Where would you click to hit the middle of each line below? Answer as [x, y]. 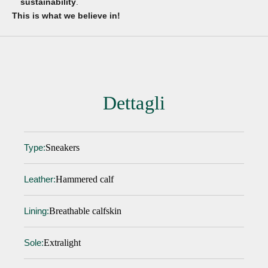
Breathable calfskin [85, 211]
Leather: [40, 180]
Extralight [62, 243]
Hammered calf [85, 179]
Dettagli [134, 103]
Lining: [36, 211]
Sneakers [63, 148]
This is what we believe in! [66, 15]
